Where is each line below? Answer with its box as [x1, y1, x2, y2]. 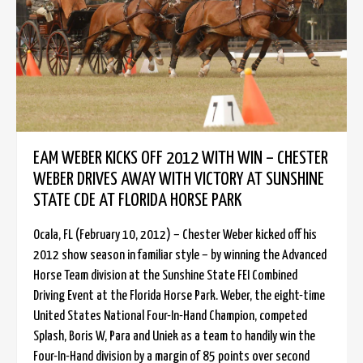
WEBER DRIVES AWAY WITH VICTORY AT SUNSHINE [33, 169, 324, 189]
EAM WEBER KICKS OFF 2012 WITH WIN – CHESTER [33, 148, 328, 168]
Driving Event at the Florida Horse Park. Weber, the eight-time [33, 288, 325, 303]
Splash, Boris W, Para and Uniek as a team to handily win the [33, 329, 315, 344]
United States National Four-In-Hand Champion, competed [33, 309, 307, 323]
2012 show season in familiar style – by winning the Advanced [33, 248, 327, 263]
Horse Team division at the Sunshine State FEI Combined [33, 268, 297, 283]
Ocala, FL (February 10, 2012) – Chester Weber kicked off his [33, 228, 317, 242]
